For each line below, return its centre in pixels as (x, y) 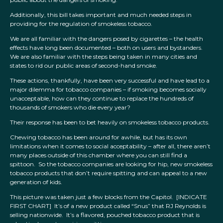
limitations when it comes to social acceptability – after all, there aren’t (110, 146)
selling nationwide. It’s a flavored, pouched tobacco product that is (105, 215)
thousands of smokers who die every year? (70, 108)
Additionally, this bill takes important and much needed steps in (101, 15)
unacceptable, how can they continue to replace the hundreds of (102, 99)
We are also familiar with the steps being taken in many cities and (104, 57)
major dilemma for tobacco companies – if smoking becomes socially (108, 90)
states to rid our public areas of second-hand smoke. (84, 66)
